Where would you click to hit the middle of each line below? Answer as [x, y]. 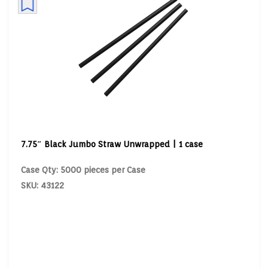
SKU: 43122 [42, 185]
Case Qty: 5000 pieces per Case [83, 170]
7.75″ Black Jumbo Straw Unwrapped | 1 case [112, 144]
